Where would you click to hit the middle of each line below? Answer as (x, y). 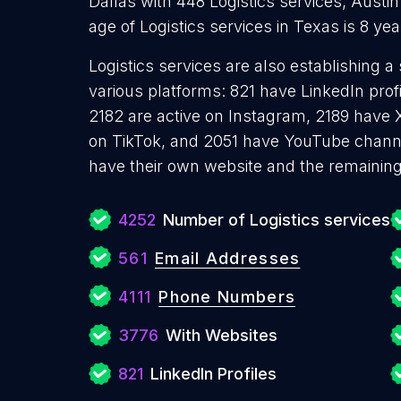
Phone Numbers (227, 297)
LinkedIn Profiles (213, 374)
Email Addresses (227, 258)
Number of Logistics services (277, 220)
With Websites (222, 335)
